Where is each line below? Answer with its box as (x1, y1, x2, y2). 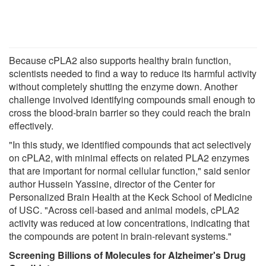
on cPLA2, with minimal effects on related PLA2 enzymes (9, 151, 249, 165)
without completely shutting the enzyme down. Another (9, 80, 237, 94)
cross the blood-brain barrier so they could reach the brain (9, 106, 251, 120)
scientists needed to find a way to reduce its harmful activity (9, 66, 256, 81)
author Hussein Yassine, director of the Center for (9, 177, 215, 191)
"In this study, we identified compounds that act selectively (9, 138, 251, 152)
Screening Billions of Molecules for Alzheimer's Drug (9, 248, 246, 262)
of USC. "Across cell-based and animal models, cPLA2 (9, 203, 239, 217)
